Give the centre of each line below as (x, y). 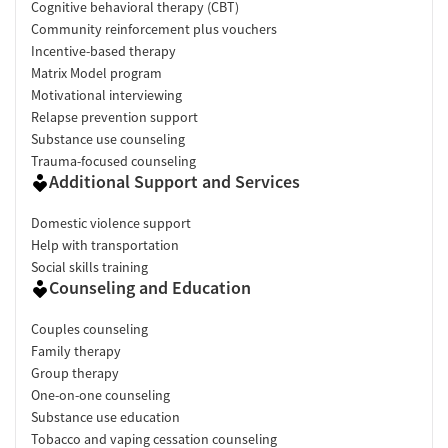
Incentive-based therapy (103, 50)
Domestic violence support (111, 222)
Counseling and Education (150, 287)
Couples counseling (89, 328)
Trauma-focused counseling (113, 160)
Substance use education (105, 416)
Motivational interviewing (106, 94)
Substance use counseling (108, 138)
